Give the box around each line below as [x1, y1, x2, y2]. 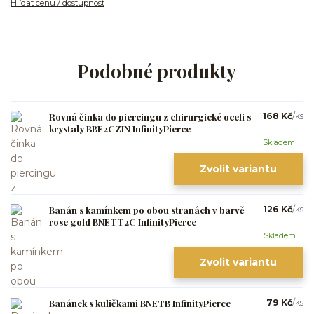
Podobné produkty [77, 59, 237, 84]
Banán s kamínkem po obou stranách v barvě [49, 203, 245, 216]
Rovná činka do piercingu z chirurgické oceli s [49, 110, 251, 123]
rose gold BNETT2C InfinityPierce [49, 215, 196, 228]
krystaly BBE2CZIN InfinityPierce [49, 122, 191, 135]
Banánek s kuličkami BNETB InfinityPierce [49, 297, 231, 310]
